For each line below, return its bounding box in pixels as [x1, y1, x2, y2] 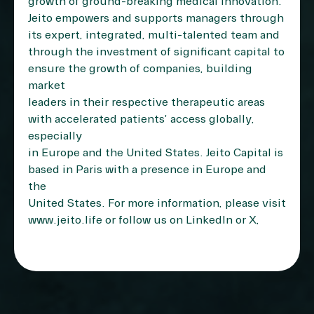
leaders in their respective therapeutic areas [28, 95, 265, 109]
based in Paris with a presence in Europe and [28, 163, 266, 177]
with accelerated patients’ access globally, [28, 112, 254, 126]
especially [28, 129, 82, 143]
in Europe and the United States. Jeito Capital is [28, 146, 283, 160]
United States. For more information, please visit [28, 196, 286, 210]
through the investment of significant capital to [28, 45, 285, 59]
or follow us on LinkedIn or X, [102, 213, 259, 227]
